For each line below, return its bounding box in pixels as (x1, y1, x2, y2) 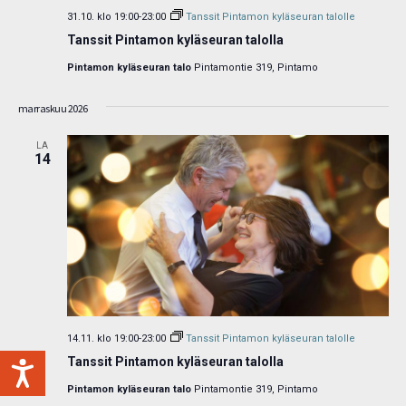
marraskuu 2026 (17, 101, 88, 116)
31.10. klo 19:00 (66, 11, 139, 24)
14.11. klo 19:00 (66, 333, 139, 345)
